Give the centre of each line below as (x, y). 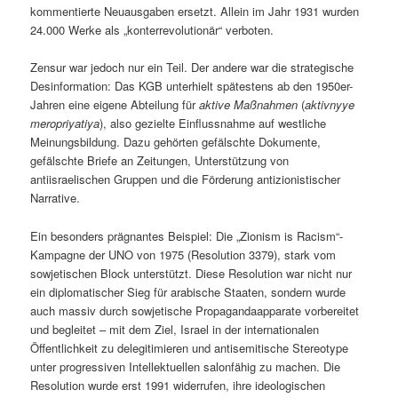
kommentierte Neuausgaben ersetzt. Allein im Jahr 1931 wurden (195, 12)
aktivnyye (330, 105)
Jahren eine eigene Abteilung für (115, 105)
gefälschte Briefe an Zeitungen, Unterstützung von (160, 161)
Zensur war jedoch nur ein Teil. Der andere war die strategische (192, 68)
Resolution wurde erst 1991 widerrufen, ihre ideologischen (178, 385)
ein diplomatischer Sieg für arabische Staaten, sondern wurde (188, 291)
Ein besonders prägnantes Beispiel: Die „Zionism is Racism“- (187, 235)
